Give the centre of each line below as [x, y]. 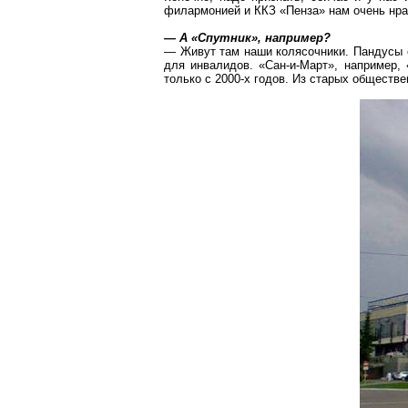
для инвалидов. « [215, 65]
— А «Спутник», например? [247, 38]
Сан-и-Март [297, 65]
